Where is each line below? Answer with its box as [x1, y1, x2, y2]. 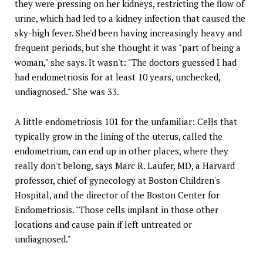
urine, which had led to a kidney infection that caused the [15, 12, 245, 24]
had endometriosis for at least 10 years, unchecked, [15, 70, 220, 83]
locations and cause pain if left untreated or [15, 218, 192, 230]
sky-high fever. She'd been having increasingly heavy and [15, 26, 242, 39]
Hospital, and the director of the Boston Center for [15, 188, 220, 201]
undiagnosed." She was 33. [15, 85, 119, 97]
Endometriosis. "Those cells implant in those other [15, 203, 218, 215]
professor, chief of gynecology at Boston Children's [15, 174, 220, 186]
